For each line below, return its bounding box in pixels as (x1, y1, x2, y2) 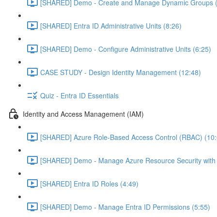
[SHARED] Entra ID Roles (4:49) (40, 178, 139, 188)
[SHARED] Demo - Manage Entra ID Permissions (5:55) (40, 201, 210, 212)
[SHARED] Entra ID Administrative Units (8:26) (40, 20, 182, 31)
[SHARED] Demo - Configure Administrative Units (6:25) (40, 44, 211, 54)
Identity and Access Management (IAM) (23, 108, 144, 119)
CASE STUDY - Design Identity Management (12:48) (40, 67, 201, 77)
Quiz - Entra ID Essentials (40, 90, 119, 100)
